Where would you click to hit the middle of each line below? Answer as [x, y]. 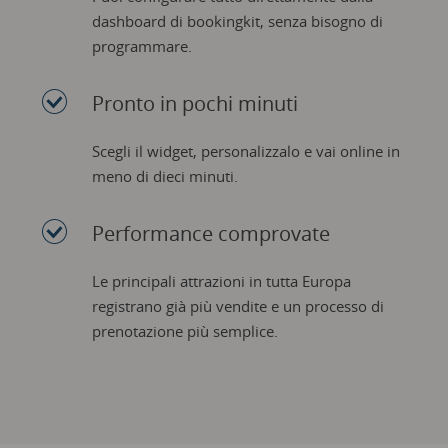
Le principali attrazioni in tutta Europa [221, 280]
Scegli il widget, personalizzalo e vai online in [245, 150]
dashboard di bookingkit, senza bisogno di [237, 20]
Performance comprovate [210, 233]
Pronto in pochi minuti [194, 103]
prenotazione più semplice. [184, 330]
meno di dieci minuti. [164, 175]
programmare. [141, 45]
